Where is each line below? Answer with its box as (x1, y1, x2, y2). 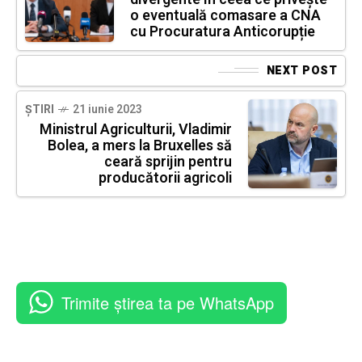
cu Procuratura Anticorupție (130, 20, 315, 43)
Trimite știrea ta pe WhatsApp (61, 290, 274, 314)
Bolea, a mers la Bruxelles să (48, 134, 232, 157)
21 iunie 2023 (73, 100, 142, 118)
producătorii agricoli (99, 166, 232, 189)
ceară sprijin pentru (104, 150, 232, 173)
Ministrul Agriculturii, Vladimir (40, 118, 232, 141)
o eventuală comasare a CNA (130, 4, 321, 27)
